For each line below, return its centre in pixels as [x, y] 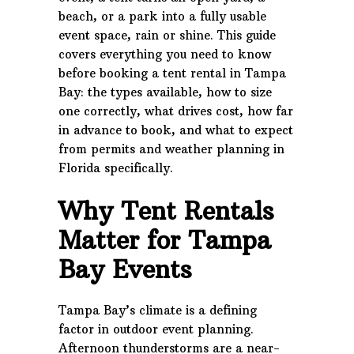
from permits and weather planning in [171, 149]
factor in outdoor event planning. [156, 329]
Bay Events [125, 269]
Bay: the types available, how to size [165, 92]
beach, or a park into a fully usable [162, 16]
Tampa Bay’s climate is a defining [158, 310]
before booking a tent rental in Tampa [172, 73]
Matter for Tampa [165, 240]
